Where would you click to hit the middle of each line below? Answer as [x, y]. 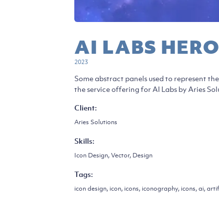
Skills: [84, 141]
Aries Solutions [96, 122]
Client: [86, 108]
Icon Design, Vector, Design [113, 155]
